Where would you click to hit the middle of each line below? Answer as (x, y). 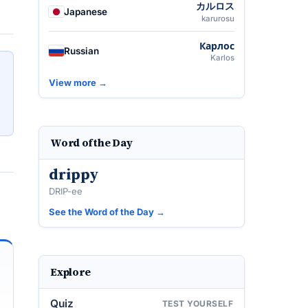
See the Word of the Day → (107, 212)
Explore (70, 272)
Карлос (217, 46)
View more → (78, 82)
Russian (81, 51)
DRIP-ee (66, 191)
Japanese (86, 12)
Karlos (222, 58)
